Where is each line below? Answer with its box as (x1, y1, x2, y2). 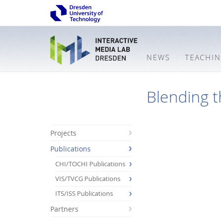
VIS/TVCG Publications (55, 174, 120, 183)
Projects (50, 128, 76, 138)
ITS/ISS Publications (55, 189, 113, 198)
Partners (50, 204, 78, 214)
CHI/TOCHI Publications (55, 159, 125, 168)
